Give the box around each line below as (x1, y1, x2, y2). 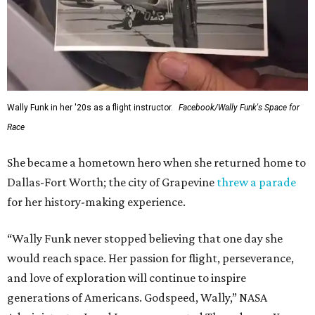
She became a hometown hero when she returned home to (7, 155, 306, 170)
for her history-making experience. (7, 195, 186, 210)
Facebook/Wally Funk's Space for (179, 103, 300, 113)
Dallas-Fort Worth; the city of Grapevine (7, 175, 217, 190)
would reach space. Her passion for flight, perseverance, (7, 251, 294, 266)
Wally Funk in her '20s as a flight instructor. (7, 103, 173, 113)
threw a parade (217, 175, 296, 190)
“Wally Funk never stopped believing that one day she (7, 231, 283, 246)
